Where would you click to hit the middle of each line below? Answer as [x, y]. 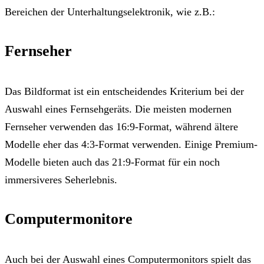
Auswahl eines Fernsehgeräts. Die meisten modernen [118, 109]
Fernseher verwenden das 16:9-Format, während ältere [121, 126]
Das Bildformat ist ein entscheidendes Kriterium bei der [124, 91]
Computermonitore [69, 219]
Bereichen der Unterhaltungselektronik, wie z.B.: [110, 11]
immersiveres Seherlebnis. [61, 179]
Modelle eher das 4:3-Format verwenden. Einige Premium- [131, 144]
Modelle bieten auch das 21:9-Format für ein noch [112, 162]
